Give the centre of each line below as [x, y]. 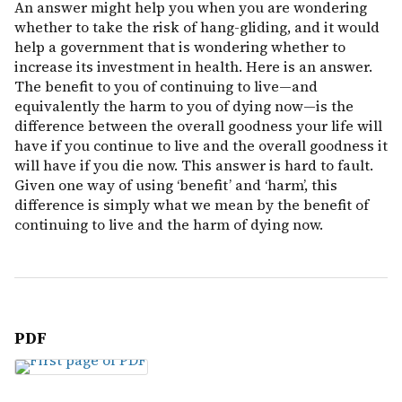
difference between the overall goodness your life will [198, 126]
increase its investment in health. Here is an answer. [193, 66]
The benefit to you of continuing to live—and [166, 86]
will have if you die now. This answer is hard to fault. [194, 165]
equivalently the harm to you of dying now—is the [184, 106]
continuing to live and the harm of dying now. [169, 224]
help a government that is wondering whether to [180, 47]
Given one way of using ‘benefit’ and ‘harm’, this [176, 185]
